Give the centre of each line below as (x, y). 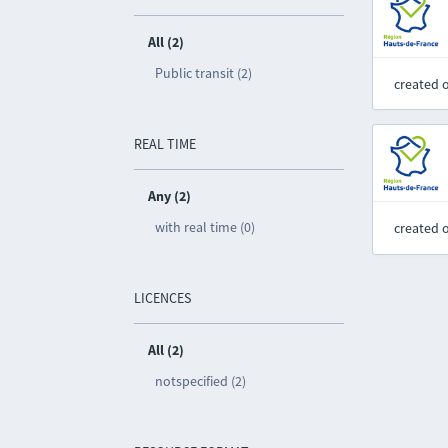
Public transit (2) (204, 73)
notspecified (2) (201, 381)
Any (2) (170, 196)
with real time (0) (205, 227)
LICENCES (163, 298)
